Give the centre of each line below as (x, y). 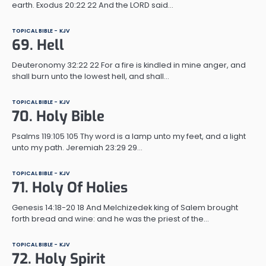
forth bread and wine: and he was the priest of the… (110, 218)
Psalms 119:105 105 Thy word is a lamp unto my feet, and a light (129, 136)
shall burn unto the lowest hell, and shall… (91, 76)
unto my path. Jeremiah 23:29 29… (77, 147)
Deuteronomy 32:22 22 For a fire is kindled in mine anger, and (129, 65)
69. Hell (38, 45)
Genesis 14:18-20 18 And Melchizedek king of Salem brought (125, 207)
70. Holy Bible (58, 116)
